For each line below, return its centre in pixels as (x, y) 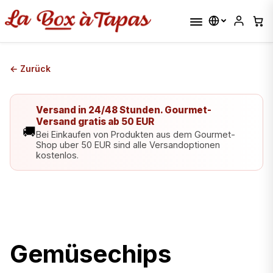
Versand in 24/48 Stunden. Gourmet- (124, 110)
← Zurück (30, 68)
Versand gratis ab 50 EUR (95, 121)
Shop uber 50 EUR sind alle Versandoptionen (128, 144)
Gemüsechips (90, 253)
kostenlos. (57, 155)
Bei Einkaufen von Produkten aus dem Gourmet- (136, 134)
